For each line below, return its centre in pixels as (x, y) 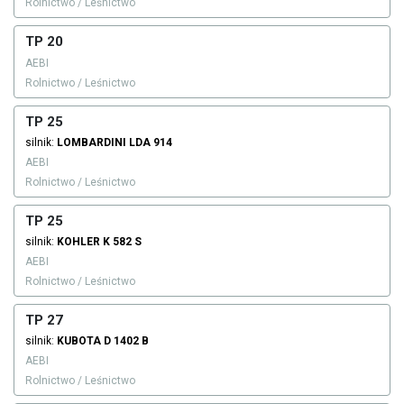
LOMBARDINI (92, 143)
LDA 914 (151, 143)
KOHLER (78, 242)
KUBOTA (79, 341)
